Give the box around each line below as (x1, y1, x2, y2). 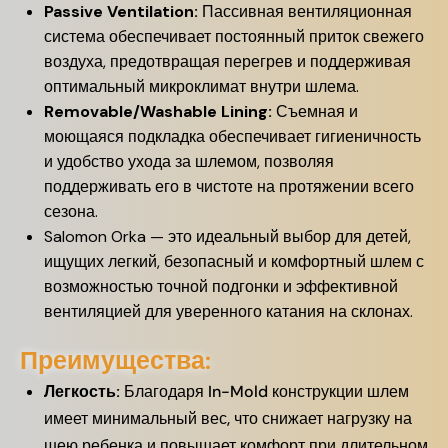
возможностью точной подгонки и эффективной (44, 276, 398, 297)
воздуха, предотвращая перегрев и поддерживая (44, 51, 411, 72)
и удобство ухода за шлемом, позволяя (44, 151, 334, 172)
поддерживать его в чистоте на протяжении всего (44, 176, 414, 197)
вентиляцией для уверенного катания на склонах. (44, 301, 413, 322)
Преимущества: (20, 344, 211, 377)
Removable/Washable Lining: (44, 101, 272, 122)
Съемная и (272, 101, 358, 122)
